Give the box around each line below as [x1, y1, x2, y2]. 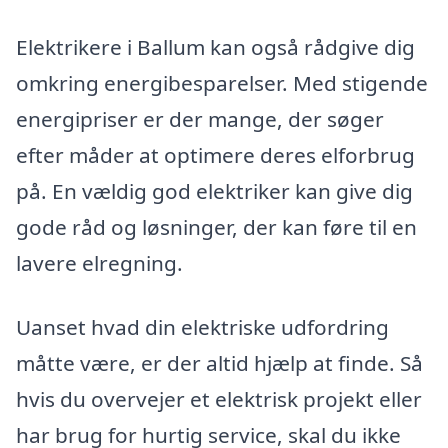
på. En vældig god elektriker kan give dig [16, 177, 413, 206]
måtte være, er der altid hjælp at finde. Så [16, 348, 423, 377]
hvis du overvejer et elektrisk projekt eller [16, 384, 422, 413]
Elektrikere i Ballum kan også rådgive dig [16, 33, 415, 62]
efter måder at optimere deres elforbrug [16, 141, 415, 170]
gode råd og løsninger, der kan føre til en [16, 213, 417, 242]
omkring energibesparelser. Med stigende [16, 69, 428, 98]
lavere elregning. [16, 249, 183, 278]
